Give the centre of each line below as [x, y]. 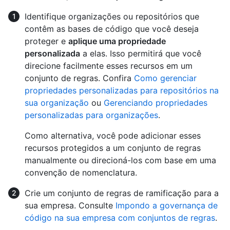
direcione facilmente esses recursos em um [109, 66]
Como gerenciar [165, 78]
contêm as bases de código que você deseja [112, 29]
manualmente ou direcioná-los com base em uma [120, 160]
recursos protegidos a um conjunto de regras [113, 148]
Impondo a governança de [167, 206]
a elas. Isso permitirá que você [141, 54]
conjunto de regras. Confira [79, 78]
